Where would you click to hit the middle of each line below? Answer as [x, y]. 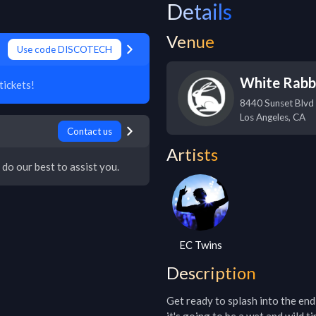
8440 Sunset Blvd [277, 103]
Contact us [90, 131]
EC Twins [200, 245]
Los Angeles [264, 117]
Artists [192, 154]
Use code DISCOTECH [65, 49]
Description [211, 273]
